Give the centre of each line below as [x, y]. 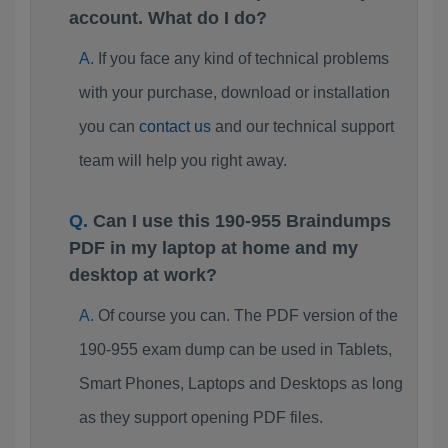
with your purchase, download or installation [234, 92]
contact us [174, 126]
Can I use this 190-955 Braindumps [242, 221]
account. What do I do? [168, 18]
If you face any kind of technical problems [243, 58]
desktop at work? [143, 275]
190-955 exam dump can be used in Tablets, [235, 349]
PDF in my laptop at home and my [213, 248]
